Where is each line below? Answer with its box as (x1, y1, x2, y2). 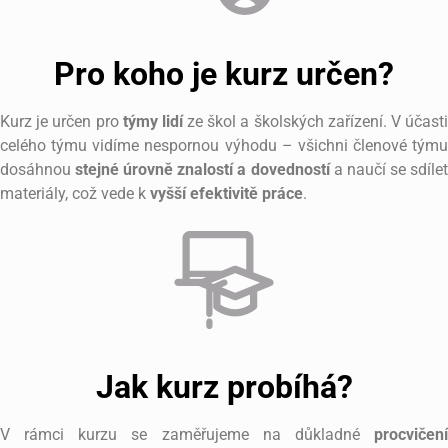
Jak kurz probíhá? (95, 368, 353, 407)
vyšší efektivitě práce (150, 184, 303, 204)
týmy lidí (122, 112, 183, 132)
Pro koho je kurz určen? (54, 55, 394, 94)
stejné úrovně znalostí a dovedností (75, 160, 330, 180)
